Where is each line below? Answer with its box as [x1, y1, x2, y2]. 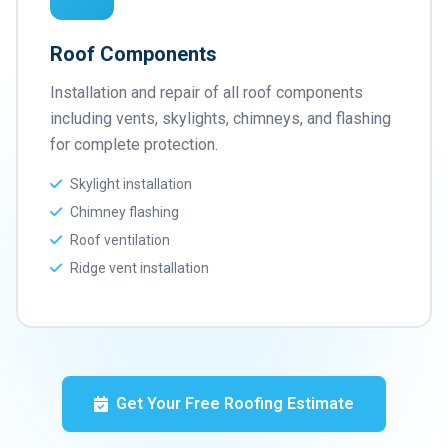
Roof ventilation [70, 232, 170, 248]
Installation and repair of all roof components [50, 83, 363, 102]
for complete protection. [50, 135, 218, 154]
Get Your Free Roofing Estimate [116, 394, 354, 413]
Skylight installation [70, 176, 192, 192]
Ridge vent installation [70, 260, 209, 276]
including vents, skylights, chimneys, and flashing [50, 109, 391, 128]
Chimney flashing [70, 204, 179, 220]
